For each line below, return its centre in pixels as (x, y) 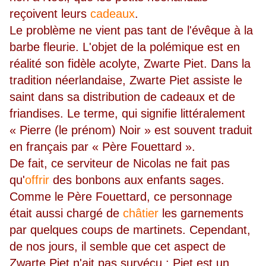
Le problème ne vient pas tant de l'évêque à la (131, 31)
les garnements (201, 213)
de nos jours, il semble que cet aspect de (118, 247)
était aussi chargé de (66, 213)
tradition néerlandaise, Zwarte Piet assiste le (126, 80)
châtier (141, 213)
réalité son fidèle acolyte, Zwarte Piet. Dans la (130, 64)
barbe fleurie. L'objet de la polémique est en (125, 47)
